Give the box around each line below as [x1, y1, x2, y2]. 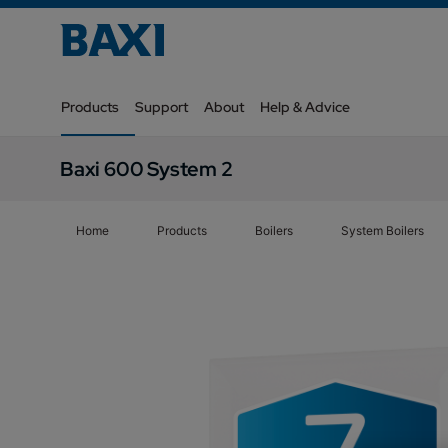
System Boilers [341, 223, 424, 238]
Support [135, 98, 188, 116]
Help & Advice [260, 98, 350, 116]
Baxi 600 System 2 [60, 156, 233, 182]
